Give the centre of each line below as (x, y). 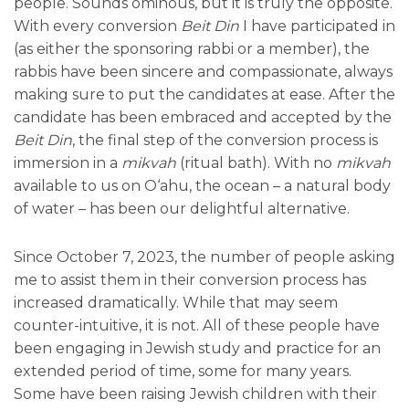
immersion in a (68, 163)
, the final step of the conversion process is (225, 141)
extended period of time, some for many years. (183, 372)
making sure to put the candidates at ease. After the (204, 95)
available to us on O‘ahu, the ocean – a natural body (202, 186)
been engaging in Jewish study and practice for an (197, 349)
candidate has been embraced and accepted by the (203, 118)
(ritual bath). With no (258, 163)
